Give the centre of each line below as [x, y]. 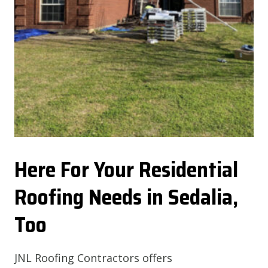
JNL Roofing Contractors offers [93, 258]
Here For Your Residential [126, 169]
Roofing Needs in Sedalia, [126, 197]
